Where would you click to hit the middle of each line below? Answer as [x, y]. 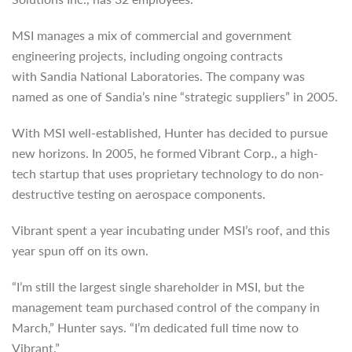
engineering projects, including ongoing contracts [147, 55]
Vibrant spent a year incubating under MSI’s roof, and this [171, 230]
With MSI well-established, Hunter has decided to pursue [170, 132]
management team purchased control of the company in [166, 307]
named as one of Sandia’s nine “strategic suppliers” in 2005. [175, 96]
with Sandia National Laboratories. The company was [158, 76]
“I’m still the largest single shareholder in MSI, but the [158, 286]
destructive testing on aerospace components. [139, 194]
